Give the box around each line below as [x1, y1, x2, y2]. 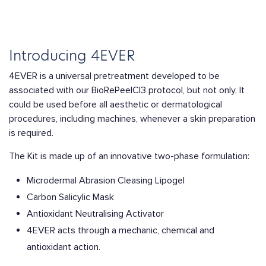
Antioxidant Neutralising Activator [27, 208, 164, 220]
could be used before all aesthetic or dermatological [9, 99, 222, 110]
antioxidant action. [27, 241, 100, 253]
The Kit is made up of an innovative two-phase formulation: [9, 150, 249, 162]
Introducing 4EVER [9, 46, 135, 65]
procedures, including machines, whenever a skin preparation [9, 113, 255, 125]
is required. [9, 127, 53, 139]
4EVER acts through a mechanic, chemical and [27, 224, 214, 236]
